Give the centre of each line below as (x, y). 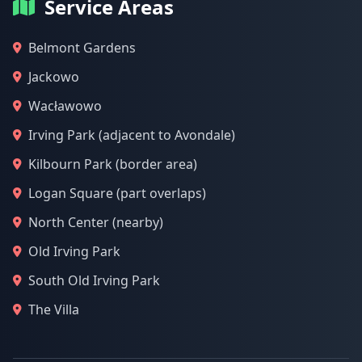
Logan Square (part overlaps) (117, 193)
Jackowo (54, 77)
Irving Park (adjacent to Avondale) (132, 135)
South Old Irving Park (94, 280)
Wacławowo (65, 106)
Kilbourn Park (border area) (113, 164)
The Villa (54, 309)
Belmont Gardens (82, 48)
